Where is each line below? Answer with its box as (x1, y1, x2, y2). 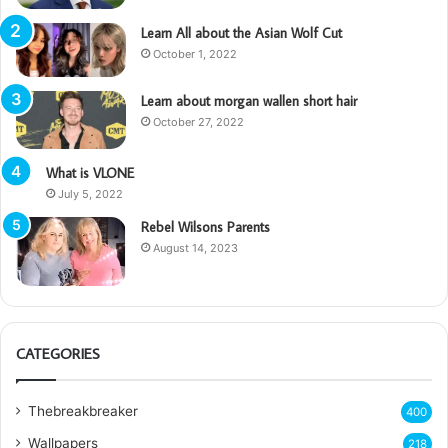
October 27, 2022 (153, 115, 244, 130)
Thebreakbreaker (28, 403, 138, 420)
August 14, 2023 (153, 240, 238, 255)
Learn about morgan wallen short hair (141, 92, 357, 111)
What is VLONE (46, 163, 134, 182)
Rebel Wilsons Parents (141, 217, 270, 236)
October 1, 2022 (153, 47, 237, 62)
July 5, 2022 (58, 186, 123, 201)
